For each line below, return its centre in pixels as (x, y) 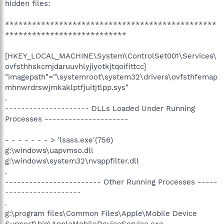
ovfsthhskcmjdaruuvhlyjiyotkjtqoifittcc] (75, 66)
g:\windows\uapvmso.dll (49, 150)
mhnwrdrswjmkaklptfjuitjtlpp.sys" (67, 87)
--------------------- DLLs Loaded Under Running (100, 108)
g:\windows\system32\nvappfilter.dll (72, 161)
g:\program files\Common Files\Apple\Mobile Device (101, 213)
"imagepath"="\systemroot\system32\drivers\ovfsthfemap (111, 77)
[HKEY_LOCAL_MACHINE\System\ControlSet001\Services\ (111, 56)
